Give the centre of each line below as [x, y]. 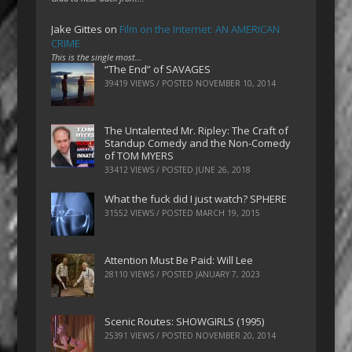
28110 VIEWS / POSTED [150, 275]
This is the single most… [97, 57]
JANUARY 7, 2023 [228, 275]
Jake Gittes [77, 29]
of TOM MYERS [139, 155]
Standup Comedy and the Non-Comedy [198, 143]
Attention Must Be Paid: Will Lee [179, 260]
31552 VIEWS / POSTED [150, 213]
